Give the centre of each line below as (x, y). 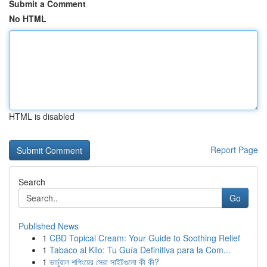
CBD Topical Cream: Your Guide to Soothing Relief (145, 238)
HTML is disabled (42, 116)
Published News (49, 226)
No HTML (28, 18)
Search (32, 182)
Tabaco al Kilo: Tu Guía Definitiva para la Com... (140, 250)
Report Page (234, 150)
